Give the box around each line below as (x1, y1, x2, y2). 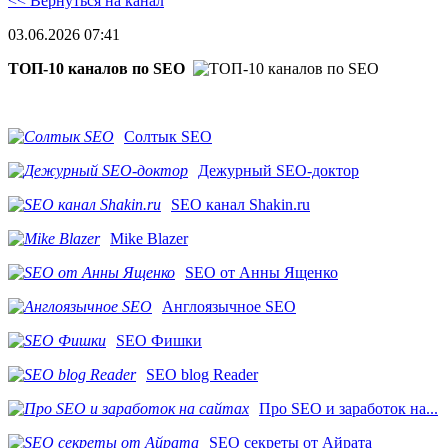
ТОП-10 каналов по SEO (8, 60, 185, 78)
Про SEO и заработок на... (259, 400, 438, 418)
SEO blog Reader (146, 366, 258, 384)
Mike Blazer (110, 230, 188, 248)
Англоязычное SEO (162, 298, 296, 316)
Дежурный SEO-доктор (198, 162, 359, 180)
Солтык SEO (124, 128, 212, 146)
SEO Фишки (116, 332, 202, 350)
